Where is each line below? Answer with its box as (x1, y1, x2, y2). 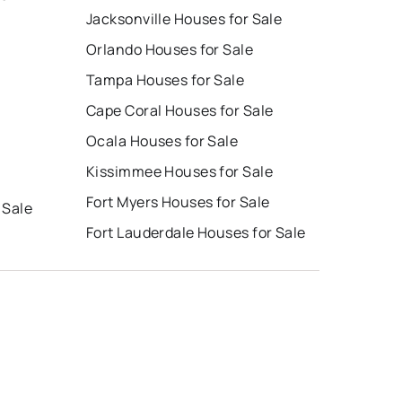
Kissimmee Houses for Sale (86, 161, 273, 181)
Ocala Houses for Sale (86, 130, 239, 151)
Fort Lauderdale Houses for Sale (86, 222, 306, 242)
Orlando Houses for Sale (86, 39, 254, 59)
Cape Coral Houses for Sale (86, 100, 274, 120)
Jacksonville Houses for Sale (86, 8, 283, 29)
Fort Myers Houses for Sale (86, 191, 270, 212)
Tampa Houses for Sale (86, 69, 245, 90)
